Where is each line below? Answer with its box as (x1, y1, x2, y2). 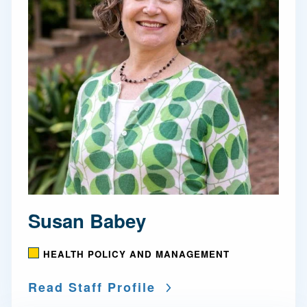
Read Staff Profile (28, 278, 156, 296)
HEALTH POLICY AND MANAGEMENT (43, 247, 230, 260)
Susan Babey (28, 207, 146, 234)
